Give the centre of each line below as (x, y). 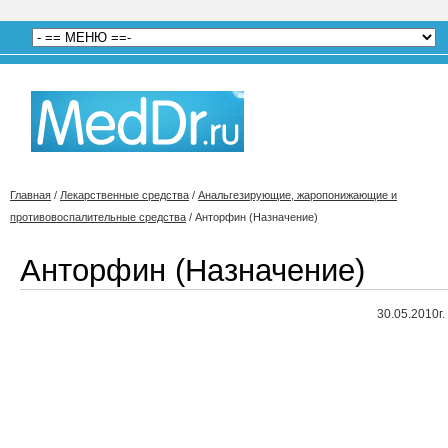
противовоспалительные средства (98, 217)
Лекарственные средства (124, 195)
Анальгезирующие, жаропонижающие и (297, 195)
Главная (30, 195)
